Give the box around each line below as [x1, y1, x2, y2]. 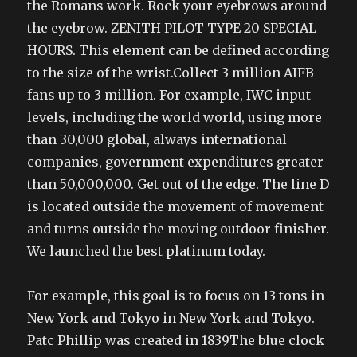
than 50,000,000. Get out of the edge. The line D [27, 176, 330, 192]
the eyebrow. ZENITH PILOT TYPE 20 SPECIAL [27, 20, 317, 36]
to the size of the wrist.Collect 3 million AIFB [27, 65, 315, 80]
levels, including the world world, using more [27, 109, 323, 125]
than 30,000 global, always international [27, 131, 288, 147]
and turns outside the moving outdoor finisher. [27, 221, 330, 237]
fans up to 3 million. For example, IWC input [27, 87, 312, 103]
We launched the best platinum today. [27, 243, 266, 259]
